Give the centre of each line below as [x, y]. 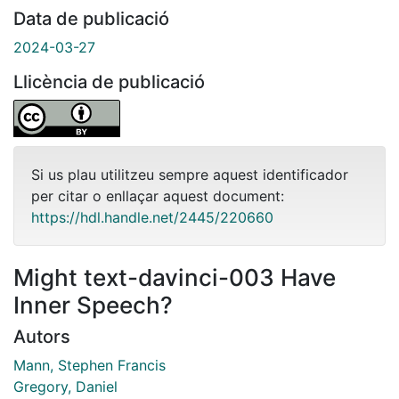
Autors [42, 336]
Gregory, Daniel [65, 386]
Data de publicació [91, 18]
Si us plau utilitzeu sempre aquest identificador [190, 174]
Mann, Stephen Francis [90, 365]
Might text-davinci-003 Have [175, 277]
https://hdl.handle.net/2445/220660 [152, 217]
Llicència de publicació [109, 81]
